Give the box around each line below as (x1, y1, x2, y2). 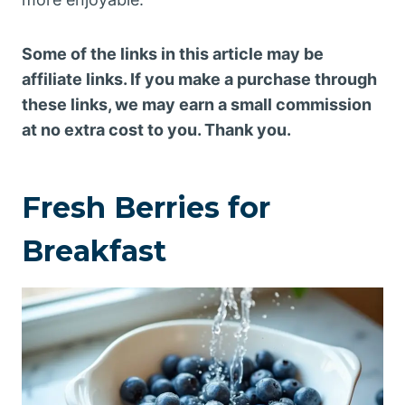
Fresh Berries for (22, 190, 270, 225)
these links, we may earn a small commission (22, 95, 372, 114)
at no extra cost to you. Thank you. (22, 120, 291, 139)
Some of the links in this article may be (22, 44, 324, 63)
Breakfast (22, 233, 166, 268)
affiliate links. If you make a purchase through (22, 70, 377, 89)
